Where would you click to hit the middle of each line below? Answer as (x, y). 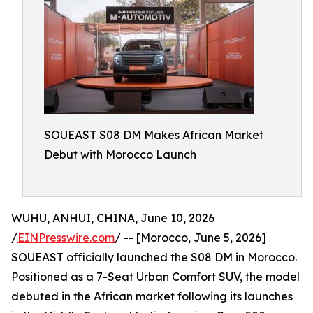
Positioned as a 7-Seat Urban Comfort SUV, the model (155, 277)
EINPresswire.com (66, 238)
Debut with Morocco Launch (120, 154)
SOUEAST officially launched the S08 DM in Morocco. (154, 257)
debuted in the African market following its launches (152, 296)
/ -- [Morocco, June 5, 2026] (190, 238)
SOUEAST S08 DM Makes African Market (154, 135)
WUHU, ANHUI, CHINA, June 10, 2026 (113, 218)
